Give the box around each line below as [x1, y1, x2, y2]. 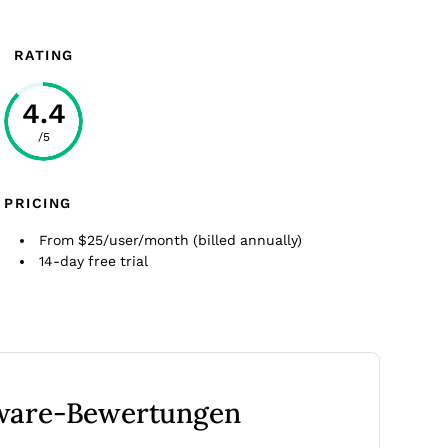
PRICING [4, 195, 72, 211]
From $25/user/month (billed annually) [39, 232, 302, 248]
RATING [13, 47, 74, 63]
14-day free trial [39, 253, 148, 269]
